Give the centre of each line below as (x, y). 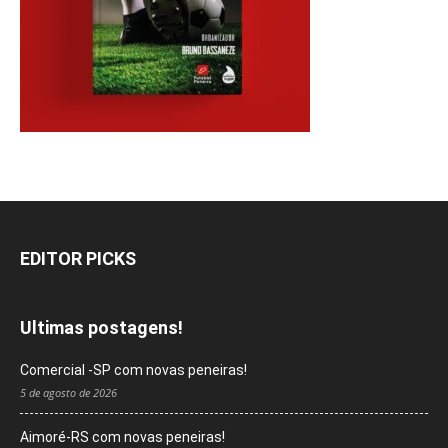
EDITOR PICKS (78, 259)
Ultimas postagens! (101, 328)
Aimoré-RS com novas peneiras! (122, 437)
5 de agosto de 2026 (68, 393)
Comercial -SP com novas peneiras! (133, 370)
